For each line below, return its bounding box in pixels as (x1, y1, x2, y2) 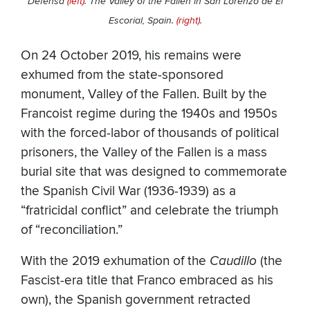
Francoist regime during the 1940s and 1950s (21, 105, 277, 122)
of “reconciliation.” (21, 221, 122, 238)
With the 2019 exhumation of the (21, 253, 210, 269)
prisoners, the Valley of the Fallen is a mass (21, 144, 267, 161)
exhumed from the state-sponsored (21, 66, 224, 83)
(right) (176, 15, 200, 27)
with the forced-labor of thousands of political (21, 125, 279, 141)
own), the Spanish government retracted (21, 291, 250, 308)
